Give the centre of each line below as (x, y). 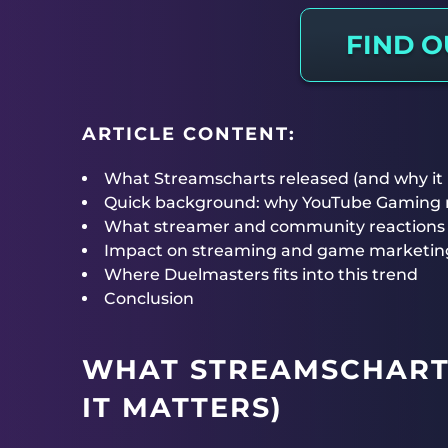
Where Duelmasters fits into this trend (261, 274)
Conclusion (149, 298)
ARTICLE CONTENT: (189, 134)
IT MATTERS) (182, 407)
